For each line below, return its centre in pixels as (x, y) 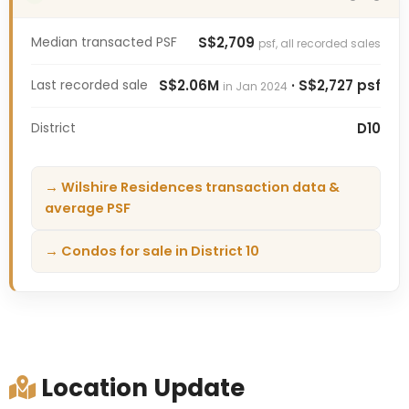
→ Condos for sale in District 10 (152, 251)
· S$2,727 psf (335, 85)
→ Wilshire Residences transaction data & (192, 187)
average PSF (87, 208)
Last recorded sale (89, 84)
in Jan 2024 (256, 86)
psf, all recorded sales (320, 43)
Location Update (140, 388)
